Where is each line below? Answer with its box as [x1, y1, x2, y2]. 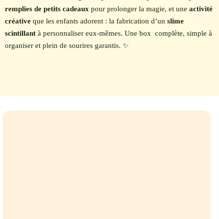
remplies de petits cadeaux [5, 5, 89, 13]
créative [5, 17, 31, 25]
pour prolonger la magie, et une [89, 5, 189, 13]
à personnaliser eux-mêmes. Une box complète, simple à [36, 29, 212, 38]
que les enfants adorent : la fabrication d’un [31, 17, 167, 25]
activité [189, 5, 213, 13]
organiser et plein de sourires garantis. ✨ [5, 42, 129, 50]
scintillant [5, 29, 36, 38]
